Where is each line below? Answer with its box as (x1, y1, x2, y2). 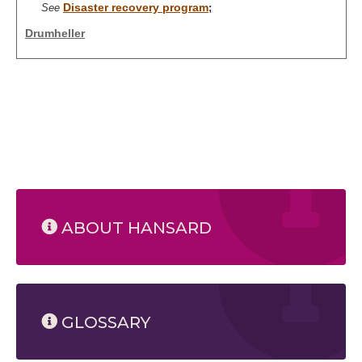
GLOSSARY (57, 312, 150, 332)
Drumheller (25, 27, 85, 40)
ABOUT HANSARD (57, 218, 212, 238)
